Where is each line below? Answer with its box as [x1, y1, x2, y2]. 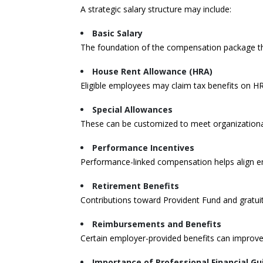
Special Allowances [92, 104, 173, 116]
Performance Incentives [92, 142, 194, 154]
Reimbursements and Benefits [92, 218, 221, 230]
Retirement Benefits [92, 180, 179, 192]
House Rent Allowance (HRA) [92, 66, 213, 77]
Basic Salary [92, 28, 143, 39]
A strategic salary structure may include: [80, 4, 231, 15]
